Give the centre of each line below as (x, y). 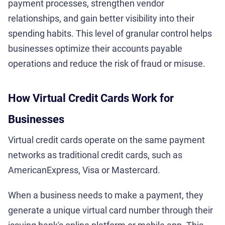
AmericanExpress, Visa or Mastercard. (84, 170)
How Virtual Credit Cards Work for (91, 98)
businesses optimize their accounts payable (95, 48)
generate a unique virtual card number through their (110, 210)
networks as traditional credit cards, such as (95, 155)
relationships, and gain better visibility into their (101, 18)
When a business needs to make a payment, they (106, 195)
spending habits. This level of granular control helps (110, 33)
